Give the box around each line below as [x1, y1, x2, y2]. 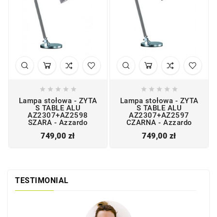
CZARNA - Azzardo [126, 118, 192, 127]
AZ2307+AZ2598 [28, 111, 88, 120]
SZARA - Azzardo [28, 118, 88, 127]
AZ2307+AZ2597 [129, 111, 189, 120]
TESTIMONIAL [15, 176, 69, 186]
